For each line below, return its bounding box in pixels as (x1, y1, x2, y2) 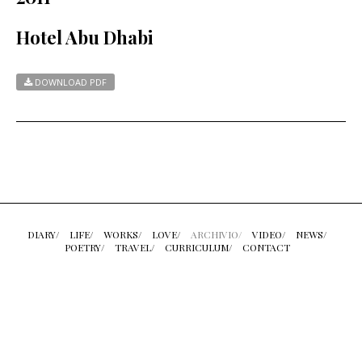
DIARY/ (27, 228, 59, 241)
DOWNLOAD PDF (32, 76, 107, 88)
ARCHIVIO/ (191, 228, 242, 241)
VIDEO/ (252, 228, 285, 241)
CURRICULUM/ (164, 241, 232, 254)
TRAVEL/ (114, 241, 154, 254)
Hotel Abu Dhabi (16, 25, 154, 49)
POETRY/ (64, 241, 104, 254)
